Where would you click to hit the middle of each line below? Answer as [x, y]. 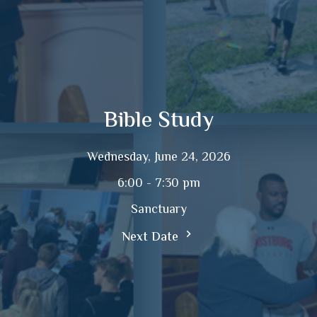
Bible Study [158, 121]
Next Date [152, 237]
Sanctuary [158, 210]
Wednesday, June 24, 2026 [158, 157]
